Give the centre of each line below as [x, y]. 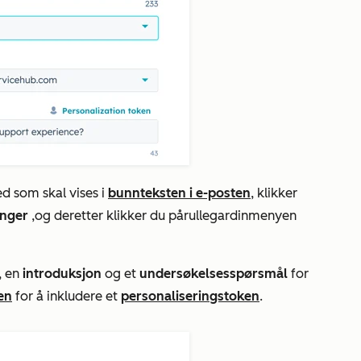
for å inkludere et [66, 297]
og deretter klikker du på [109, 216]
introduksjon [62, 274]
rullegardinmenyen [240, 216]
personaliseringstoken [190, 297]
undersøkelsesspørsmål [212, 274]
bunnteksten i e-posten [179, 193]
